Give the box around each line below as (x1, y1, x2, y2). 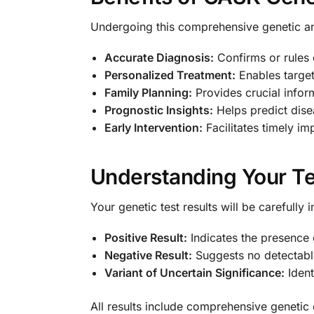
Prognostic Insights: (104, 103, 213, 118)
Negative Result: (104, 248, 192, 263)
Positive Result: (104, 231, 187, 245)
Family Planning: (104, 86, 192, 100)
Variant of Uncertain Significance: (104, 266, 285, 280)
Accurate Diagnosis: (104, 50, 214, 65)
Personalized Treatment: (104, 68, 235, 83)
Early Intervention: (104, 121, 203, 135)
